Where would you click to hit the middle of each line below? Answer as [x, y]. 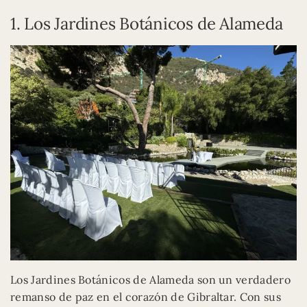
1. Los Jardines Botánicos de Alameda [147, 24]
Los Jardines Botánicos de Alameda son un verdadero [151, 279]
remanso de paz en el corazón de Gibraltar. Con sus [146, 296]
